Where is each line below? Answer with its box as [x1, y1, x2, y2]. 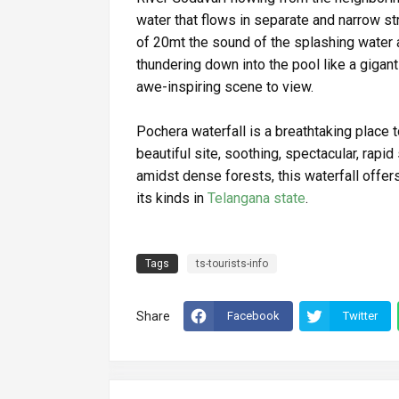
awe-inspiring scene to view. [136, 78, 313, 96]
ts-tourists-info [196, 257, 268, 271]
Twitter [343, 309, 378, 323]
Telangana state [208, 190, 305, 208]
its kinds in [136, 190, 208, 208]
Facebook [227, 309, 280, 323]
